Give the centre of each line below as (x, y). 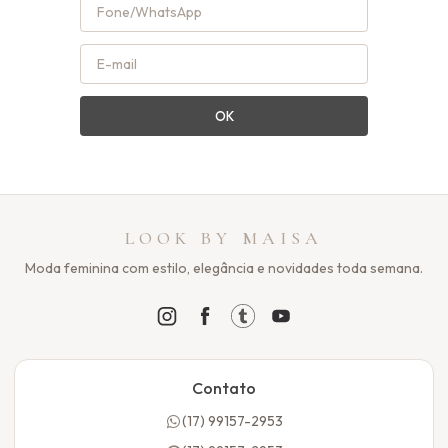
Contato (224, 388)
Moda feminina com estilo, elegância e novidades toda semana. (224, 268)
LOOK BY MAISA (224, 238)
